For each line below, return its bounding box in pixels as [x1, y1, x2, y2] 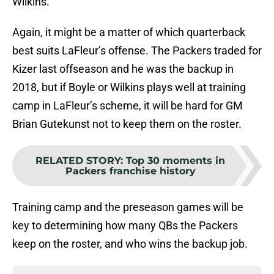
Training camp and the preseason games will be [12, 201, 243, 214]
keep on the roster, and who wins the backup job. [12, 237, 248, 251]
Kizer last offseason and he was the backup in [12, 62, 234, 76]
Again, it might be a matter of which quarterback [12, 26, 245, 39]
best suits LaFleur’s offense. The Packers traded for [12, 44, 262, 57]
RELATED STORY [35, 155, 120, 167]
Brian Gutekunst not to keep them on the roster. [12, 117, 242, 131]
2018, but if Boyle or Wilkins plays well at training [12, 81, 246, 94]
